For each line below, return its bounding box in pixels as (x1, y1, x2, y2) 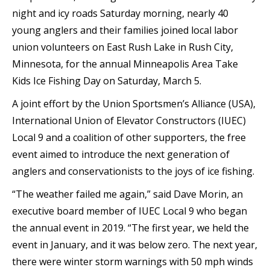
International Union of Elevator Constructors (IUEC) (12, 114, 246, 128)
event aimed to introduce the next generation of (12, 148, 230, 162)
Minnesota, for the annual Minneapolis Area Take (12, 57, 238, 71)
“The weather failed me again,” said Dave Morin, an (12, 187, 243, 201)
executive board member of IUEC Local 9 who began (12, 204, 247, 218)
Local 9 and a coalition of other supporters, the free (12, 131, 246, 145)
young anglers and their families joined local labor (12, 24, 238, 37)
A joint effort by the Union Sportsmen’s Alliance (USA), (12, 97, 256, 111)
